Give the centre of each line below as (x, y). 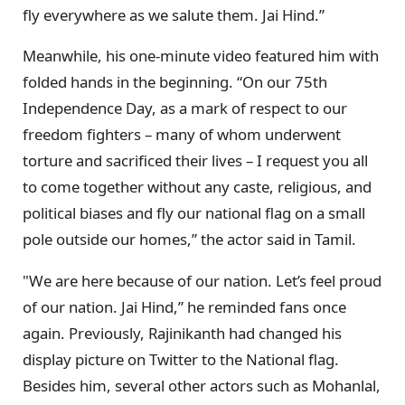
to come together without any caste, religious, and (197, 187)
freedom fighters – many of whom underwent (182, 135)
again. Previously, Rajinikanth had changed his (182, 334)
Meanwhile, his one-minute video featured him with (201, 56)
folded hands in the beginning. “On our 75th (175, 82)
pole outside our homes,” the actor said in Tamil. (189, 240)
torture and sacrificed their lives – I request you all (195, 161)
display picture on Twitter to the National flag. (181, 360)
